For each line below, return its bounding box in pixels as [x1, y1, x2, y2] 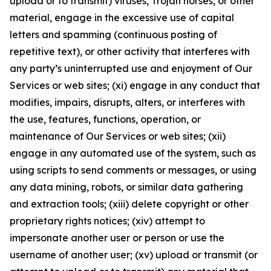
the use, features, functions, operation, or [10, 113, 201, 125]
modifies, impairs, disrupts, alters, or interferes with [10, 96, 245, 108]
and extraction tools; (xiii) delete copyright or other [10, 198, 249, 210]
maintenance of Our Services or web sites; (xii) [10, 130, 226, 142]
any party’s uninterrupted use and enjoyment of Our [10, 62, 252, 74]
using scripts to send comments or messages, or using [10, 164, 256, 176]
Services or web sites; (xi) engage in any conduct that [10, 79, 260, 91]
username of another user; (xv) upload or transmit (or [10, 249, 258, 261]
